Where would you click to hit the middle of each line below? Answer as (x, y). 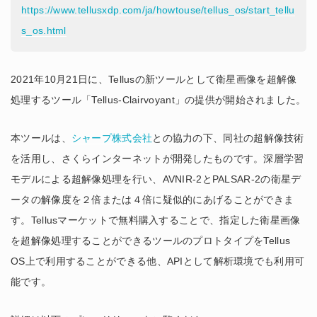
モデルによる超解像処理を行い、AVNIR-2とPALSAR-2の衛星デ (156, 179)
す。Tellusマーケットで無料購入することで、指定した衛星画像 (156, 220)
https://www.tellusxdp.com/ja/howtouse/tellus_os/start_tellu (158, 10)
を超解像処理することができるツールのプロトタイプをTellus (151, 241)
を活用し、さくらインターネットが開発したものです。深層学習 (157, 158)
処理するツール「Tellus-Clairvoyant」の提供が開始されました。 (158, 100)
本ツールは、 (41, 138)
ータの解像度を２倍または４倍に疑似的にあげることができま (152, 200)
